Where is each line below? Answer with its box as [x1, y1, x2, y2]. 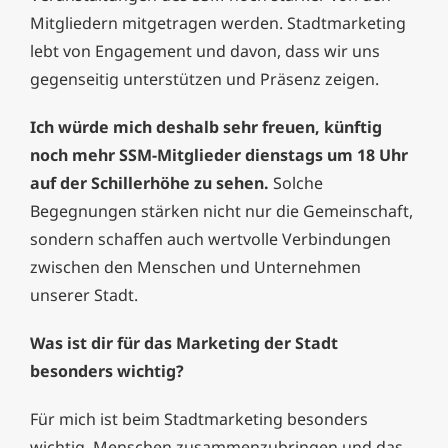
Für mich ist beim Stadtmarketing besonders [30, 408, 368, 431]
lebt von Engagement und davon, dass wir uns [30, 40, 380, 63]
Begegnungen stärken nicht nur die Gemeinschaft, [30, 200, 413, 223]
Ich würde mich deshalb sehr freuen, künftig [30, 116, 382, 139]
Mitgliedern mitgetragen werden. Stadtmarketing [30, 12, 406, 35]
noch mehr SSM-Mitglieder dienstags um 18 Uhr [30, 144, 408, 167]
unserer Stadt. [30, 284, 138, 307]
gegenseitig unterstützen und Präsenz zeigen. [30, 68, 379, 91]
